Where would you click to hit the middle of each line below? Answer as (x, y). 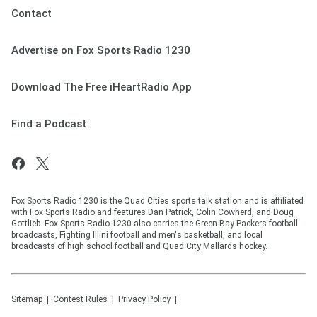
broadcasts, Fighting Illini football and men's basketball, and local (137, 235)
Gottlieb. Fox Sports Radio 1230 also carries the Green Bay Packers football (155, 224)
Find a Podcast (49, 124)
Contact (31, 14)
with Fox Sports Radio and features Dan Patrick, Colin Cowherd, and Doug (152, 213)
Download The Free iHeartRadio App (102, 87)
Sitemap (27, 300)
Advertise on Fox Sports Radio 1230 (101, 51)
